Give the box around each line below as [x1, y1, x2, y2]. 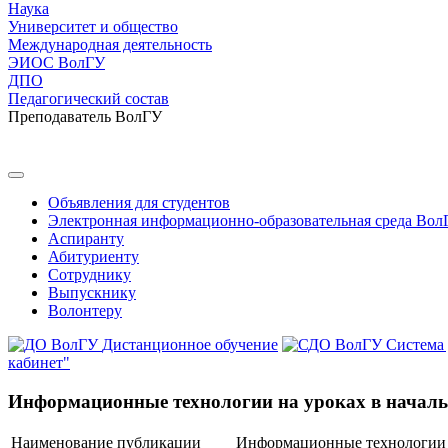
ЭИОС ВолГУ [8, 54, 105, 71]
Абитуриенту [48, 248, 139, 265]
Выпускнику [48, 284, 136, 301]
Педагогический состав [8, 90, 169, 107]
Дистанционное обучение [102, 336, 278, 353]
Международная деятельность [8, 36, 212, 53]
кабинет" [8, 354, 70, 371]
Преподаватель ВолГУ [8, 108, 162, 125]
